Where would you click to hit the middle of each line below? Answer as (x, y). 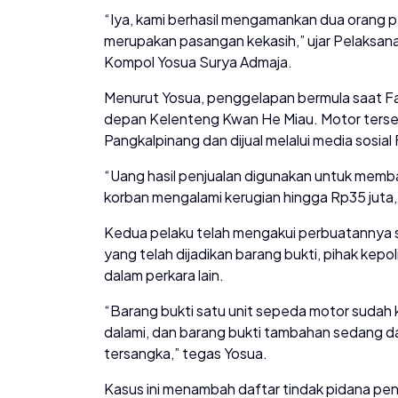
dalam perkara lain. (164, 275)
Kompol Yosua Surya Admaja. (198, 62)
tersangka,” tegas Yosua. (186, 354)
